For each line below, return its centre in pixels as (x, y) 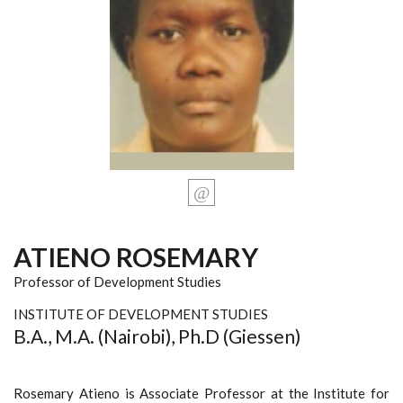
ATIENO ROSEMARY (136, 256)
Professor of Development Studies (117, 281)
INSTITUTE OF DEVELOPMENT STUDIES (141, 313)
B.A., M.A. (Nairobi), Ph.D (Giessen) (157, 336)
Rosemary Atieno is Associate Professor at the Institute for (201, 393)
